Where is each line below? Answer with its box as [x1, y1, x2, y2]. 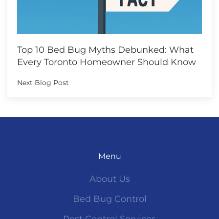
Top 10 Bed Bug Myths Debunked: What [17, 44, 194, 56]
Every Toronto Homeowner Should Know [17, 57, 196, 68]
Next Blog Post [17, 78, 69, 88]
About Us [89, 174, 130, 185]
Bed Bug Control [72, 194, 147, 205]
